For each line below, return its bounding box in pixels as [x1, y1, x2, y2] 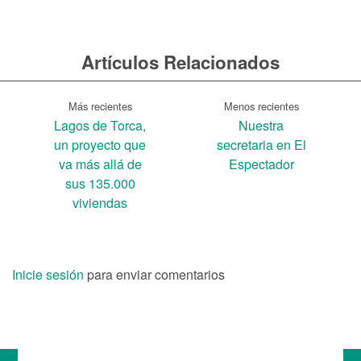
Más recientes [68, 98, 132, 114]
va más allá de [58, 155, 142, 174]
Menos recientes [223, 98, 299, 114]
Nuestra [239, 116, 284, 135]
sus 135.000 [64, 174, 135, 193]
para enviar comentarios [84, 265, 225, 284]
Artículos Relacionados [81, 49, 280, 76]
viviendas [73, 193, 127, 213]
